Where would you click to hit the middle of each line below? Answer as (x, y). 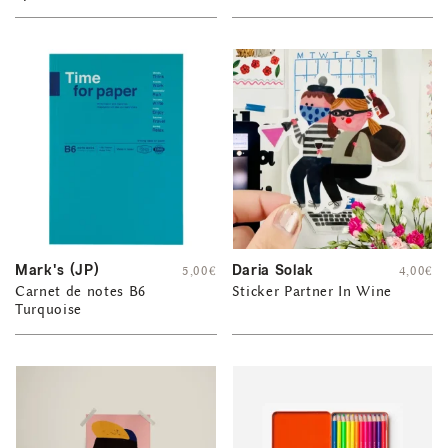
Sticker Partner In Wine (312, 291)
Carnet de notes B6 (81, 291)
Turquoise (49, 309)
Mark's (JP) (57, 270)
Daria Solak (272, 270)
